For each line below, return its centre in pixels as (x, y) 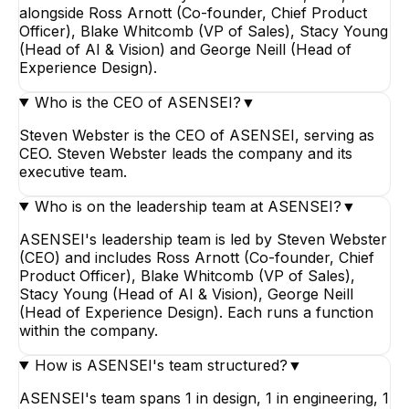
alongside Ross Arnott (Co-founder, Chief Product (193, 12)
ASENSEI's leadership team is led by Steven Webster (203, 239)
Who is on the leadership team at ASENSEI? (188, 206)
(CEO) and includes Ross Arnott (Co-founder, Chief (197, 257)
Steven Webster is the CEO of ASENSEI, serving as (197, 135)
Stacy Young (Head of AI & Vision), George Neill (186, 294)
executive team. (73, 171)
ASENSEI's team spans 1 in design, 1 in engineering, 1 (204, 398)
